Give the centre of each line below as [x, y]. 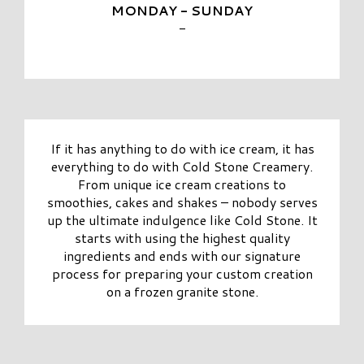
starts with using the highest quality [182, 238]
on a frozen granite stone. [182, 292]
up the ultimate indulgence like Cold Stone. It [182, 220]
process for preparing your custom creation [182, 274]
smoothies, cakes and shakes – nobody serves [182, 202]
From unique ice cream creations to [182, 184]
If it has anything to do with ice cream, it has [182, 149]
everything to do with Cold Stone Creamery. [182, 167]
